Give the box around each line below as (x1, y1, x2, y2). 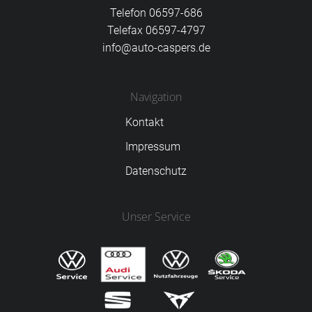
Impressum (125, 140, 180, 154)
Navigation (130, 89, 182, 105)
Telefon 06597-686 (109, 6, 203, 20)
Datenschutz (125, 164, 187, 178)
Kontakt (125, 116, 164, 130)
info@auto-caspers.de (102, 41, 210, 55)
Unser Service (121, 209, 191, 225)
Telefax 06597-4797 (107, 24, 205, 38)
